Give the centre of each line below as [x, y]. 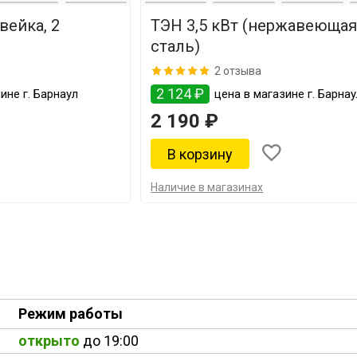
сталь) [176, 46]
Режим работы [71, 314]
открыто [49, 341]
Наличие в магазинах [207, 187]
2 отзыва [238, 71]
